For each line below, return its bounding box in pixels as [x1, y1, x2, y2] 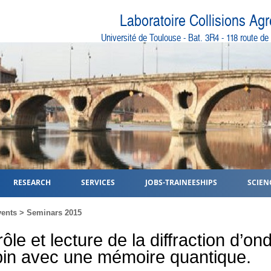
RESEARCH [13, 177, 51, 188]
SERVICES [81, 177, 115, 188]
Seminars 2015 [27, 208, 82, 217]
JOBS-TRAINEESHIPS [145, 177, 217, 188]
